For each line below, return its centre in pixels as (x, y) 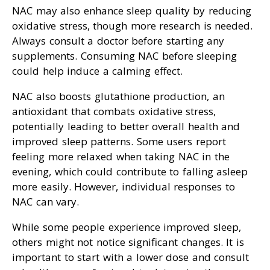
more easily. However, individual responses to (124, 187)
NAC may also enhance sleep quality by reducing (132, 11)
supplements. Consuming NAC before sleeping (124, 56)
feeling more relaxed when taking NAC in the (121, 157)
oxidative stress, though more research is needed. (132, 26)
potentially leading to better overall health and (126, 127)
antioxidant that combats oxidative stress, (114, 111)
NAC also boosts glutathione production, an (118, 96)
